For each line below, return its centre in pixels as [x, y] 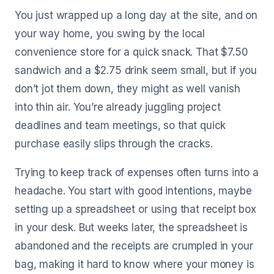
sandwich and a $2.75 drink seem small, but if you [136, 70]
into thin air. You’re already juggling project [118, 107]
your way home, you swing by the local [110, 34]
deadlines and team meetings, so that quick [120, 125]
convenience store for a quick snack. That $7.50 [131, 52]
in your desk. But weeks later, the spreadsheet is [131, 228]
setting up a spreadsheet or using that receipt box [135, 209]
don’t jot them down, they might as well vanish [128, 89]
